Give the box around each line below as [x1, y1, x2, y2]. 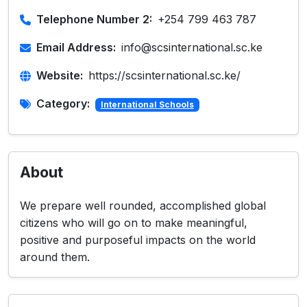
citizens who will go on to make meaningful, [20, 216, 247, 230]
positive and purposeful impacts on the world [20, 233, 256, 247]
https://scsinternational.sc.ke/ [88, 69, 241, 82]
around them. [20, 250, 90, 264]
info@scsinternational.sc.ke [121, 40, 262, 54]
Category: [36, 97, 90, 110]
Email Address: [36, 40, 116, 54]
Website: [36, 69, 83, 82]
